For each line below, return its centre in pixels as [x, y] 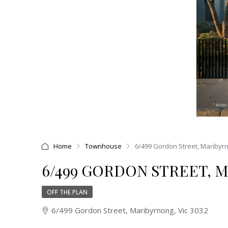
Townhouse [103, 146]
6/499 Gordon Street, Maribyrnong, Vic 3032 [130, 210]
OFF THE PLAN [67, 192]
